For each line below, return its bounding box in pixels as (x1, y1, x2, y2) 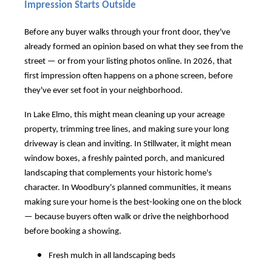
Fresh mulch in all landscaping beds (49, 251, 175, 260)
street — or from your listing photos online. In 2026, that (24, 56, 232, 66)
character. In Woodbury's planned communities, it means (24, 183, 231, 192)
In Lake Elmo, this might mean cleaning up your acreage (24, 110, 225, 120)
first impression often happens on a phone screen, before (24, 71, 233, 81)
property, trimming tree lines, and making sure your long (24, 124, 229, 134)
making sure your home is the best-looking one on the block (24, 197, 242, 207)
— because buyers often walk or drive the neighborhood (24, 212, 229, 222)
